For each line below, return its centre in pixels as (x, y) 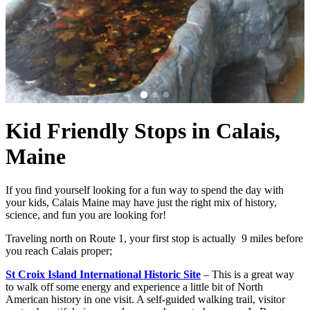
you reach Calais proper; (59, 251)
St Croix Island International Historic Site (103, 275)
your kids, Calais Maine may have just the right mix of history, (141, 203)
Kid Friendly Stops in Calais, (143, 130)
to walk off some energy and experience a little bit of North (134, 287)
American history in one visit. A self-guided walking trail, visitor (145, 300)
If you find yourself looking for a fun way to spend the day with (145, 190)
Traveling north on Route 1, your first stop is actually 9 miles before (154, 239)
